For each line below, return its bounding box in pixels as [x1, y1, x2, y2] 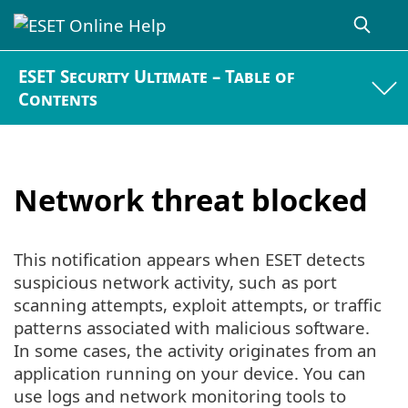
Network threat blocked [14, 178, 368, 220]
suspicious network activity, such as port [14, 270, 337, 294]
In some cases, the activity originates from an [14, 339, 377, 362]
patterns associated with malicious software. [14, 316, 370, 340]
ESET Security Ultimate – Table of [18, 65, 296, 88]
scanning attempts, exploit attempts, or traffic [14, 293, 382, 317]
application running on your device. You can [14, 362, 366, 385]
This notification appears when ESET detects [14, 248, 365, 271]
